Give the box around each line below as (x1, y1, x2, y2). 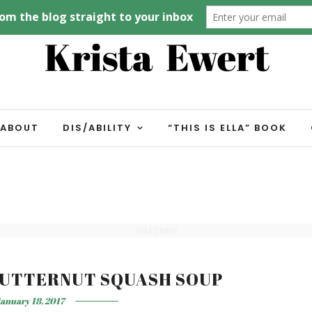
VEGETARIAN (136, 225, 176, 236)
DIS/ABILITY (63, 121, 132, 134)
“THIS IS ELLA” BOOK (168, 121, 287, 134)
